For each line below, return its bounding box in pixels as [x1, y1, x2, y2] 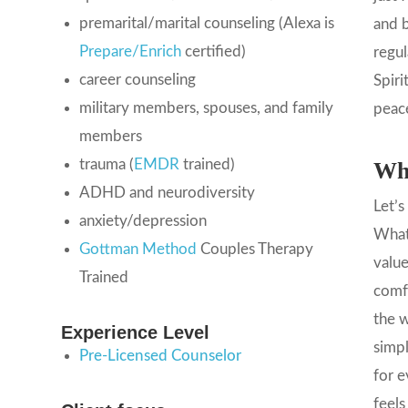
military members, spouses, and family [79, 100, 334, 117]
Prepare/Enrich [79, 44, 182, 60]
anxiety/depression [79, 213, 208, 229]
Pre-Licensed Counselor [79, 348, 242, 364]
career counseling [79, 72, 197, 88]
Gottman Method [79, 241, 198, 258]
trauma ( [79, 157, 135, 173]
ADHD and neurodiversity [79, 185, 260, 201]
